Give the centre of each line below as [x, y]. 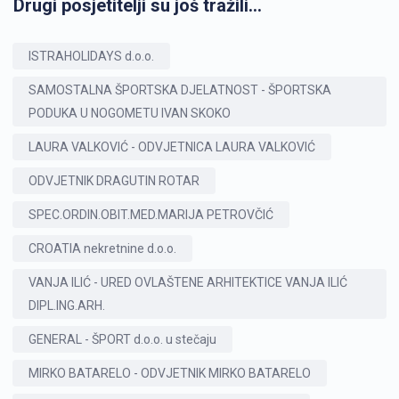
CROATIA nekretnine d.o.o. [102, 248]
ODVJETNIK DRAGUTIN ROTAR [114, 181]
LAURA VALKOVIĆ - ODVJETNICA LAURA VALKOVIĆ [172, 147]
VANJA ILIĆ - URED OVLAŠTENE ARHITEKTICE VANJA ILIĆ [188, 282]
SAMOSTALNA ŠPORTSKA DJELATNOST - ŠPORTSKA [180, 90]
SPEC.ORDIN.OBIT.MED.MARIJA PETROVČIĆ [151, 215]
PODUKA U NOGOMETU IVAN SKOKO [130, 113]
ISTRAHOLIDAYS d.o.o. [91, 56]
